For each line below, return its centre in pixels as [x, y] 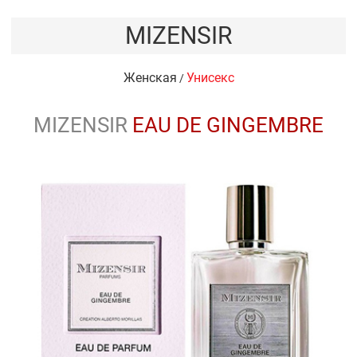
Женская [150, 78]
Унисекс [210, 78]
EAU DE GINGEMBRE [226, 126]
